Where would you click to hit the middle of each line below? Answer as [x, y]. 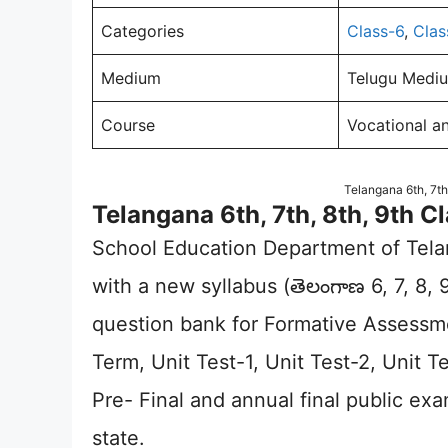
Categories [142, 31]
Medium [131, 78]
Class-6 [375, 31]
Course [128, 125]
